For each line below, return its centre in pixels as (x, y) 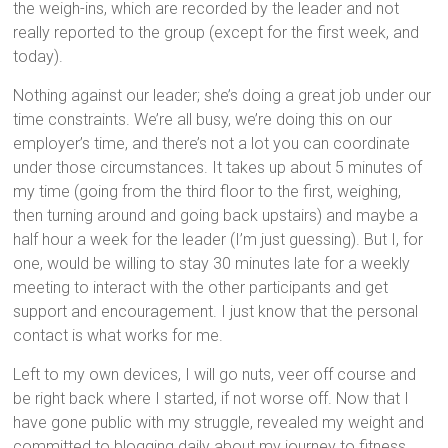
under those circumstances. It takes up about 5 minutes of (218, 167)
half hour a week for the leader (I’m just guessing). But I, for (218, 239)
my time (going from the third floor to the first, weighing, (207, 191)
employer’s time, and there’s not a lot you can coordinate (212, 143)
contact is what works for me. (118, 335)
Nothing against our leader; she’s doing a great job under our (222, 95)
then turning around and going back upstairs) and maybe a (216, 215)
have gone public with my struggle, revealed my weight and (219, 422)
